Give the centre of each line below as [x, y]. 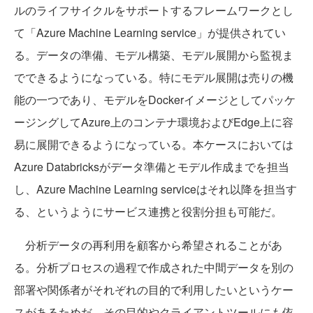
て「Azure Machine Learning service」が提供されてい [150, 32]
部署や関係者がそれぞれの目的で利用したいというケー [154, 289]
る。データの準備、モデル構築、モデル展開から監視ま [154, 54]
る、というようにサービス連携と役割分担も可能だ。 [154, 211]
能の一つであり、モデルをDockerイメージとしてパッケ [155, 99]
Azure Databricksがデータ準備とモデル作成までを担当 [152, 166]
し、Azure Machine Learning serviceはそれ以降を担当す [155, 189]
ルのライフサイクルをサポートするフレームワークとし [154, 10]
